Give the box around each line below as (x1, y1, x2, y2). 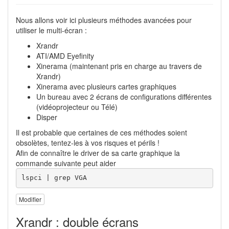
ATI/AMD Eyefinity (36, 50, 94, 61)
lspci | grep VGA (21, 174, 87, 182)
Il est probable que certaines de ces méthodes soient (16, 127, 187, 138)
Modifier (19, 194, 41, 203)
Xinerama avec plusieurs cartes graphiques (36, 81, 176, 91)
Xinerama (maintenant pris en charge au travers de (36, 60, 202, 71)
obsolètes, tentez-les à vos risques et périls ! (16, 137, 159, 148)
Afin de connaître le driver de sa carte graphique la (16, 147, 180, 158)
